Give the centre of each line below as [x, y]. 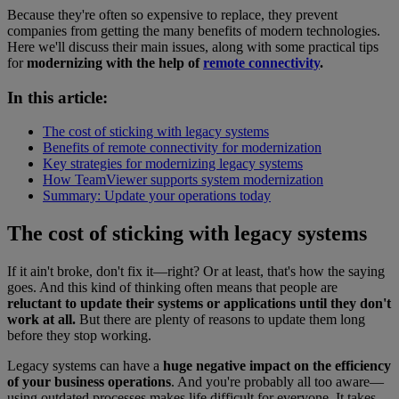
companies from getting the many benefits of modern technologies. [194, 30]
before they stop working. [79, 336]
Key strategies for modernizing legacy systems [173, 164]
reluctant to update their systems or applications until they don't [199, 304]
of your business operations [89, 382]
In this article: [57, 97]
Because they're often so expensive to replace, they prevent [172, 14]
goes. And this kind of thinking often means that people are [172, 288]
